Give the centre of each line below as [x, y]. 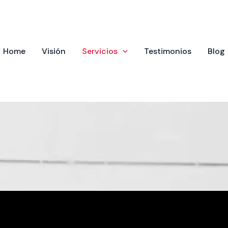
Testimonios [167, 51]
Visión [54, 51]
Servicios [100, 51]
